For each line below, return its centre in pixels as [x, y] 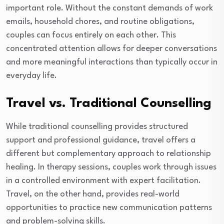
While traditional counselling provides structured [97, 127]
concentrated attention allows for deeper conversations [111, 49]
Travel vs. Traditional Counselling [109, 104]
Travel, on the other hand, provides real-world [93, 194]
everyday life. [31, 76]
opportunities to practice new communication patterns [109, 208]
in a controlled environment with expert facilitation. [103, 181]
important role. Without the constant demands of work [109, 8]
